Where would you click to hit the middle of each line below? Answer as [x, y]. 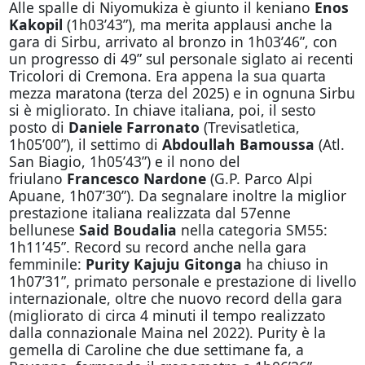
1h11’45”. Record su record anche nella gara [157, 246]
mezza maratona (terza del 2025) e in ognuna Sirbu [182, 92]
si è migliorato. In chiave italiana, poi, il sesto [162, 110]
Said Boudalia [128, 229]
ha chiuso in [285, 264]
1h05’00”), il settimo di [85, 144]
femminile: [47, 264]
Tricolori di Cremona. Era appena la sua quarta [167, 75]
